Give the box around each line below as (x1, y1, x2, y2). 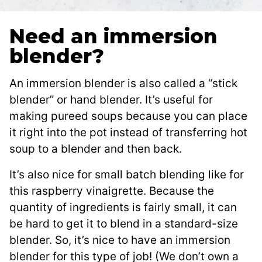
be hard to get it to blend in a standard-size (9, 216, 238, 230)
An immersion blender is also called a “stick (9, 76, 237, 90)
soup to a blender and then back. (9, 142, 182, 156)
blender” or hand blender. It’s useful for (9, 92, 213, 106)
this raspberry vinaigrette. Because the (9, 184, 214, 198)
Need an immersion (9, 23, 218, 49)
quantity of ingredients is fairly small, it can (9, 200, 237, 214)
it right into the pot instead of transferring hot (9, 125, 247, 139)
